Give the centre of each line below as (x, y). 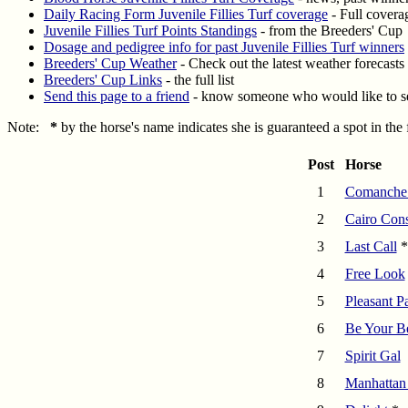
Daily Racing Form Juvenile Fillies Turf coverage (186, 15)
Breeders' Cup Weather (110, 64)
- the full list (198, 80)
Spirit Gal (372, 356)
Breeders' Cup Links (103, 80)
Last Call (371, 247)
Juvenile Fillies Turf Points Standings (150, 31)
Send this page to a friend (117, 97)
